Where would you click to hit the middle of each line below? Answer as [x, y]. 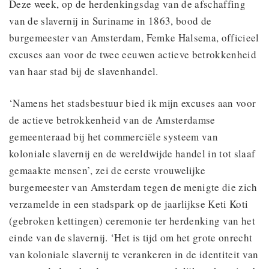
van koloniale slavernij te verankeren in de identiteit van [134, 254]
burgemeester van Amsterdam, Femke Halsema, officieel [134, 37]
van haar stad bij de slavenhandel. [84, 71]
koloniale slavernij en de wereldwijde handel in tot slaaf [132, 153]
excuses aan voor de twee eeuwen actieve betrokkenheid [133, 54]
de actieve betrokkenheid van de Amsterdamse [112, 119]
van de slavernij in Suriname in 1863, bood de [110, 20]
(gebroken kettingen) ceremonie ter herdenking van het [132, 220]
